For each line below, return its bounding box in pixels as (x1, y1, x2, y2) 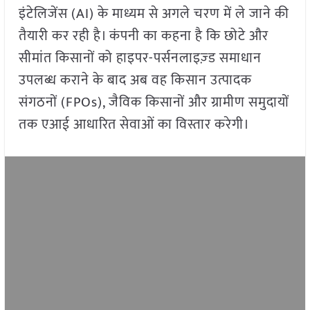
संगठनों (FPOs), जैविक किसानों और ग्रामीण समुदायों (18, 91, 289, 115)
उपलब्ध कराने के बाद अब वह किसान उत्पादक (18, 69, 252, 93)
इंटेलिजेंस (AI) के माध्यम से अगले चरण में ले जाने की (18, 2, 289, 26)
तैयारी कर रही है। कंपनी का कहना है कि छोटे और (18, 24, 268, 48)
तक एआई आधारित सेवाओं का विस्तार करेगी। (18, 113, 250, 137)
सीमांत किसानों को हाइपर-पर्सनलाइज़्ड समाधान (18, 46, 262, 71)
